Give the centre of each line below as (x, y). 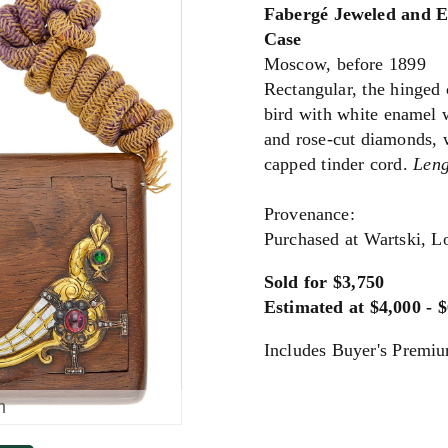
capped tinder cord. (339, 164)
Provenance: (309, 214)
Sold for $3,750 (324, 282)
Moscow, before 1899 (345, 64)
